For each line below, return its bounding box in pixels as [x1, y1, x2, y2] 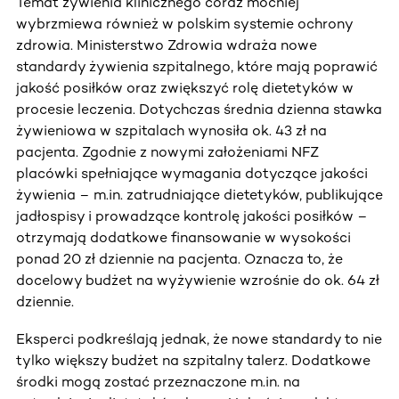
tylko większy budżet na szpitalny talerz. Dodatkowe [16, 352, 370, 370]
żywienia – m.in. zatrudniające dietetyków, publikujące [16, 186, 383, 204]
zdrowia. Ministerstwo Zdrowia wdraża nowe [16, 37, 317, 54]
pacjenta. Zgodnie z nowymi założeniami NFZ [16, 143, 319, 161]
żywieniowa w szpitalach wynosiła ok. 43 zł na [16, 122, 327, 140]
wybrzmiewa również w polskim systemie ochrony [16, 15, 353, 33]
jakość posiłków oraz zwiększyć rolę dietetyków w [16, 79, 354, 97]
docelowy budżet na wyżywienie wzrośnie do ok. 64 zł [16, 272, 379, 289]
